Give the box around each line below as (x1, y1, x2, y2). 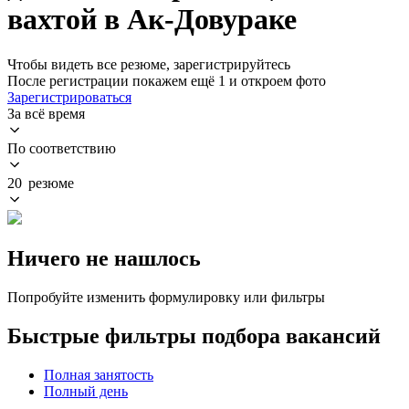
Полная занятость (44, 366, 153, 383)
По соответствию (7, 140, 116, 156)
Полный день (44, 383, 128, 399)
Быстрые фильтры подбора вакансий (7, 323, 381, 348)
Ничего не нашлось (7, 246, 201, 270)
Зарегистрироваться (7, 89, 131, 105)
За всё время (7, 105, 85, 121)
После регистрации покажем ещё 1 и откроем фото (7, 72, 326, 89)
